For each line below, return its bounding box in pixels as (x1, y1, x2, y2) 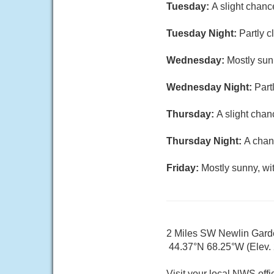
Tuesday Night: (166, 28, 239, 39)
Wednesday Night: (166, 82, 254, 92)
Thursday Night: (166, 136, 244, 146)
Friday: (166, 163, 201, 173)
